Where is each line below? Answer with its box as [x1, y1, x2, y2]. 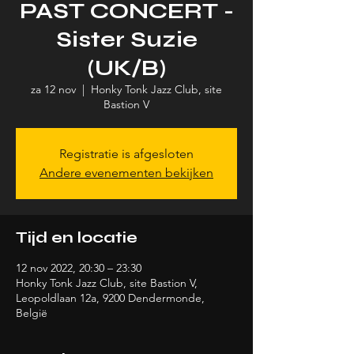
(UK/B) [87, 55, 166, 81]
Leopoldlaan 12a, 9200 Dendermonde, [16, 291, 205, 305]
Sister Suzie [55, 26, 198, 53]
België [16, 306, 47, 320]
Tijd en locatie [16, 228, 137, 247]
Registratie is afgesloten [59, 146, 194, 161]
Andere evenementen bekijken [40, 165, 213, 180]
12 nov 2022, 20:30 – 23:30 [16, 261, 141, 275]
